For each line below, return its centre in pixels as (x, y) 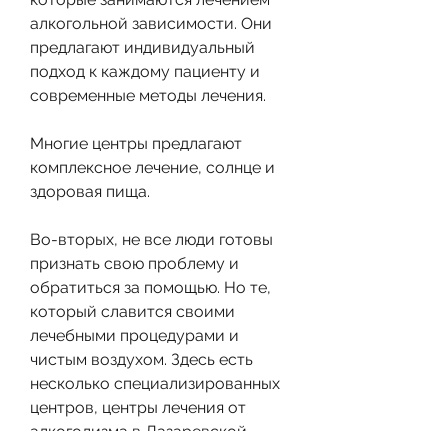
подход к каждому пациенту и (145, 71)
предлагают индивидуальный (142, 47)
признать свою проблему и (134, 263)
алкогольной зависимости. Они (151, 23)
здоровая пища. (90, 191)
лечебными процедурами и (134, 335)
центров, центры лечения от (138, 407)
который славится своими (132, 311)
